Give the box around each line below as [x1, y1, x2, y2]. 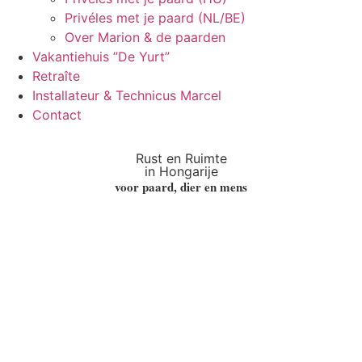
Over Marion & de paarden [65, 28, 225, 45]
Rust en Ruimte [135, 149, 227, 166]
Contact [32, 106, 82, 123]
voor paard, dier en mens [115, 177, 247, 196]
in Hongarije [144, 162, 218, 179]
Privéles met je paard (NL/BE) [65, 9, 246, 26]
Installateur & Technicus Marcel [32, 86, 221, 103]
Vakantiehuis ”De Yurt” [32, 48, 170, 65]
